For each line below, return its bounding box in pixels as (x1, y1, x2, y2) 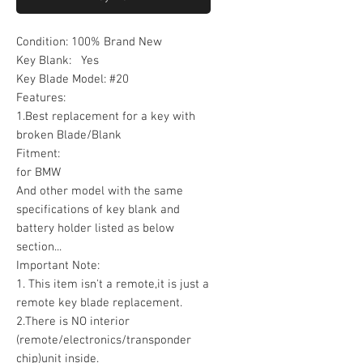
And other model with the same (16, 184, 183, 199)
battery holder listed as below (16, 221, 174, 236)
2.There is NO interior (16, 314, 130, 329)
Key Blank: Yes (16, 53, 99, 68)
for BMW (16, 165, 61, 180)
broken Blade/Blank (16, 128, 125, 143)
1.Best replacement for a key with (16, 109, 195, 124)
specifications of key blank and (16, 203, 180, 217)
